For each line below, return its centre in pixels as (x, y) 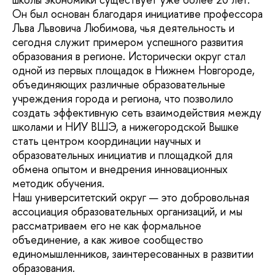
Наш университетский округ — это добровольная (131, 197)
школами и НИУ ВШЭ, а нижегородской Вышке (126, 126)
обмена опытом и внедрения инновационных (120, 169)
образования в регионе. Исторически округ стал (129, 56)
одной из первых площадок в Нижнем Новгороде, (134, 70)
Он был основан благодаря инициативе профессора (137, 14)
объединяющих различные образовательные (119, 84)
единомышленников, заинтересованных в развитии (133, 254)
